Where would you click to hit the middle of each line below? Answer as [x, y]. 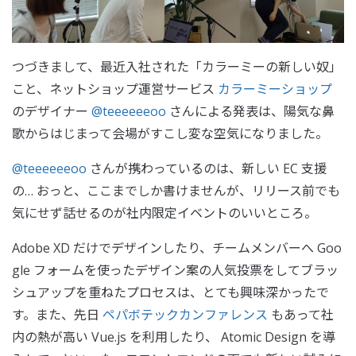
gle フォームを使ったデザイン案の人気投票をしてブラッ [175, 271]
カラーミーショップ [275, 89]
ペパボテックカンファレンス [185, 315]
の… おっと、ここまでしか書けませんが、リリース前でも [176, 191]
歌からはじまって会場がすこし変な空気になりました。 [170, 134]
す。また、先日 [57, 315]
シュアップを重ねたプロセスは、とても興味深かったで [170, 293]
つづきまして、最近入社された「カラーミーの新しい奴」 [177, 67]
